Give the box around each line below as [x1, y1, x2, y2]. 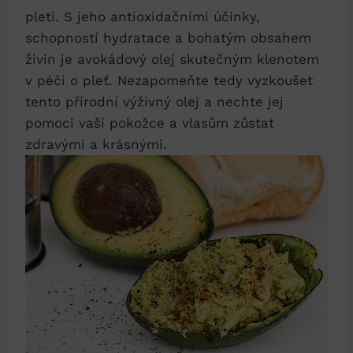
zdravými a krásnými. [25, 136, 167, 152]
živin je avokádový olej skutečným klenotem [25, 50, 319, 67]
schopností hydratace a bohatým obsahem [25, 29, 311, 46]
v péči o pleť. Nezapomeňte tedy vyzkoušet [25, 72, 313, 88]
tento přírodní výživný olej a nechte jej [25, 93, 284, 110]
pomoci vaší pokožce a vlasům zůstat [25, 114, 274, 131]
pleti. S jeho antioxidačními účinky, [25, 8, 260, 24]
